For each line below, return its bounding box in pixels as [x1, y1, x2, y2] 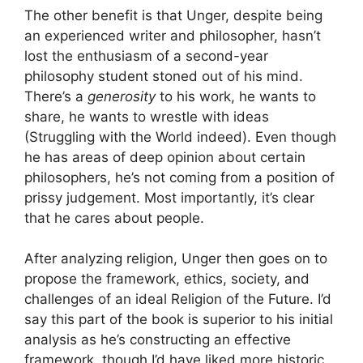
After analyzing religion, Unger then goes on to [24, 250, 327, 267]
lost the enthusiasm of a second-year [24, 47, 268, 64]
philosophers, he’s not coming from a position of [24, 169, 335, 186]
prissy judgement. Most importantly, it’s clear [24, 189, 314, 206]
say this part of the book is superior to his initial [24, 311, 333, 328]
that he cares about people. [24, 209, 204, 226]
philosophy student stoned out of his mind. [24, 67, 303, 84]
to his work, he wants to [156, 88, 316, 105]
